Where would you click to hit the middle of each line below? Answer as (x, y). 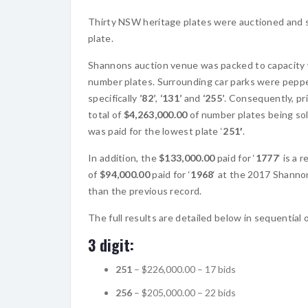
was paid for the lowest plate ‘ (156, 131)
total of (106, 114)
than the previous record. (145, 190)
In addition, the (124, 157)
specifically (114, 98)
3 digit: (111, 244)
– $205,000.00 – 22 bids (184, 292)
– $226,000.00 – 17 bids (184, 269)
